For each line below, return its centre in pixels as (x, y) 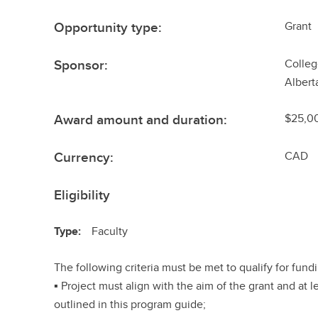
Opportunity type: (108, 27)
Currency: (84, 157)
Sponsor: (81, 65)
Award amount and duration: (141, 119)
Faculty (110, 231)
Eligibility (82, 194)
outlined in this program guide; (130, 304)
